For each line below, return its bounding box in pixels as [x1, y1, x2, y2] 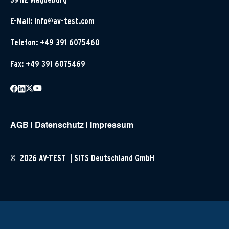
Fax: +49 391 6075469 [10, 59, 85, 69]
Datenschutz [35, 121, 84, 130]
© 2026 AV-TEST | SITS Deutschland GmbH [10, 153, 154, 163]
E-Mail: [10, 16, 34, 26]
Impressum [90, 121, 133, 130]
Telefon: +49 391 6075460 [10, 37, 100, 48]
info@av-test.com [34, 16, 95, 26]
